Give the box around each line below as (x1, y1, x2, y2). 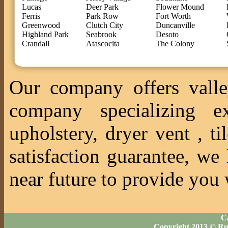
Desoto (156, 30, 179, 39)
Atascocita (86, 39, 120, 48)
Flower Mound (156, 3, 204, 11)
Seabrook (86, 30, 117, 39)
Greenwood (22, 21, 60, 30)
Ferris (22, 12, 40, 20)
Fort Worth (156, 12, 191, 20)
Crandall (22, 39, 49, 48)
